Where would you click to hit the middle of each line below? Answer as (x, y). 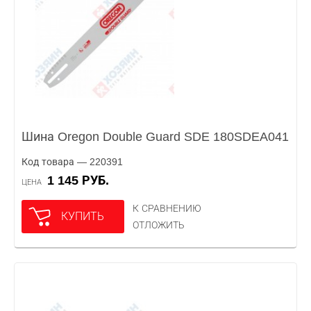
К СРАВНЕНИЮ (167, 208)
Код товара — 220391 (72, 162)
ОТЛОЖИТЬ (159, 225)
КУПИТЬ (83, 216)
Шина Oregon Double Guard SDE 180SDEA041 (155, 137)
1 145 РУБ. (82, 180)
